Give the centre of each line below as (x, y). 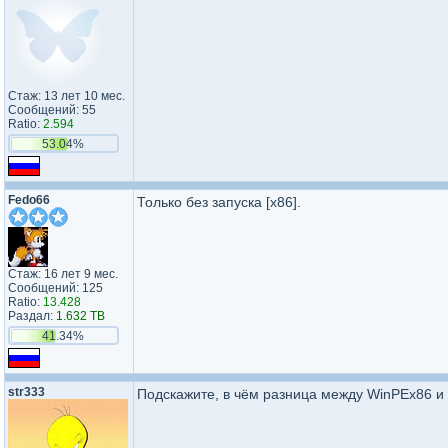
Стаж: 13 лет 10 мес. (66, 96)
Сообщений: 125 (55, 288)
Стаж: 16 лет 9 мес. (63, 274)
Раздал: (32, 316)
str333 (26, 392)
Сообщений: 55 (52, 110)
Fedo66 (29, 200)
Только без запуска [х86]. (219, 202)
